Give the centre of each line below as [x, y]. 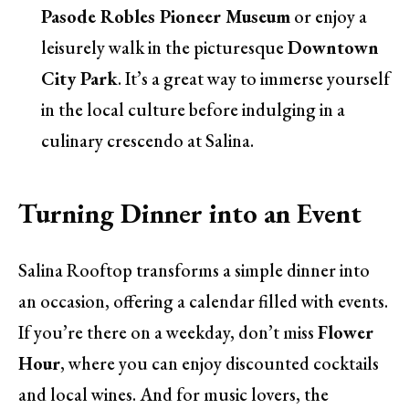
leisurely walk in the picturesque [164, 47]
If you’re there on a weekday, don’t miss [168, 332]
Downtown [333, 47]
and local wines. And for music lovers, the [173, 394]
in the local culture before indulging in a [193, 109]
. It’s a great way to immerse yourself [254, 78]
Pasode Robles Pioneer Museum [166, 16]
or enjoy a [329, 16]
